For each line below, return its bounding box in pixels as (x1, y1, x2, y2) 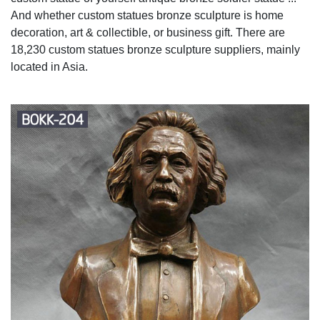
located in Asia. (11, 60, 88, 73)
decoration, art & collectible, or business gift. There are (11, 26, 285, 39)
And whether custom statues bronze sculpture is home (11, 9, 284, 21)
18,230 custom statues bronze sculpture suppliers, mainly (11, 43, 300, 56)
